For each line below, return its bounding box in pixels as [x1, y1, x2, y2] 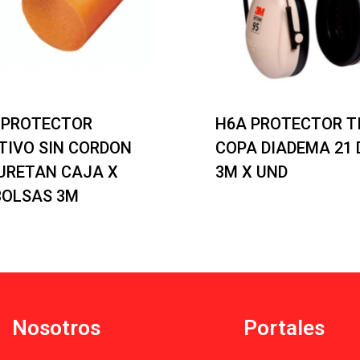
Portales [243, 315, 325, 340]
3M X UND [215, 162, 288, 182]
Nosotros [11, 315, 100, 340]
